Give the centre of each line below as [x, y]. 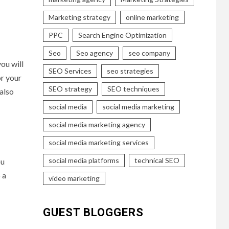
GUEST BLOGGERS [93, 212]
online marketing [152, 17]
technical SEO [157, 160]
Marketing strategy [79, 17]
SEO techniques [133, 88]
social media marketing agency [97, 124]
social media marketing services [98, 142]
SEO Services [70, 71]
